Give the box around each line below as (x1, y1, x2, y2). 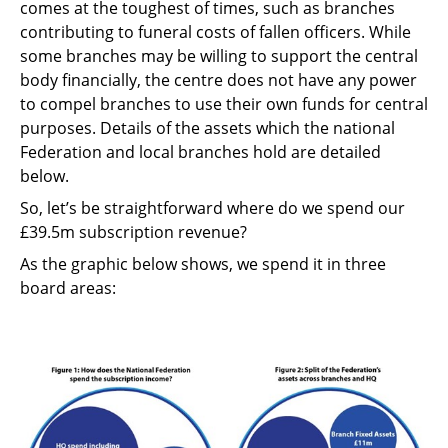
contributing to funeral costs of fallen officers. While (20, 20, 411, 43)
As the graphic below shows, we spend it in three (20, 252, 386, 275)
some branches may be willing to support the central (20, 44, 418, 67)
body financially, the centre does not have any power (20, 68, 417, 91)
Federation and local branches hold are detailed (20, 140, 381, 163)
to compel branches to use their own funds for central (20, 92, 428, 115)
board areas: (20, 276, 116, 299)
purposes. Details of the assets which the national (20, 116, 395, 139)
